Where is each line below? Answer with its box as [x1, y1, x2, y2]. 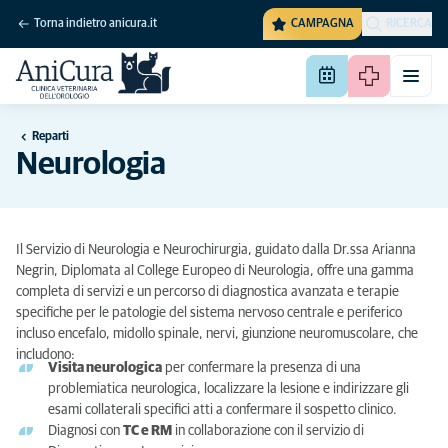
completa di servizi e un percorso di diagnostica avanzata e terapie [16, 285, 399, 299]
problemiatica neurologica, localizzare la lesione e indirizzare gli [48, 382, 409, 396]
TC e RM [123, 424, 172, 438]
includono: [16, 348, 75, 362]
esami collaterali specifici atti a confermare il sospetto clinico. [48, 403, 397, 417]
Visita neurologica [48, 361, 162, 375]
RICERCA [386, 18, 432, 30]
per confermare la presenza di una [162, 361, 361, 375]
